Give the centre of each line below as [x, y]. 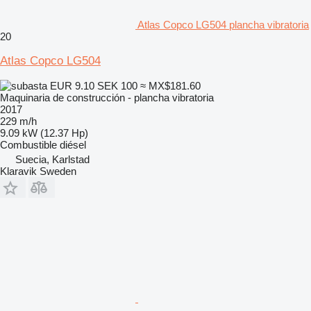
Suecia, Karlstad [52, 159]
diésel [73, 144]
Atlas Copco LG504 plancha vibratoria [223, 24]
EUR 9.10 [72, 85]
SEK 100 [117, 85]
